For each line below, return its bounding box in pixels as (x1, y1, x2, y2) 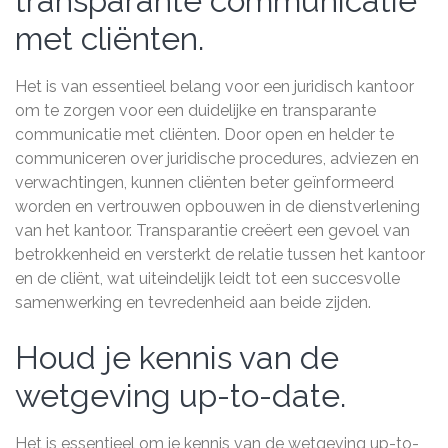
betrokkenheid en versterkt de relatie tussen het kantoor (15, 245, 425, 265)
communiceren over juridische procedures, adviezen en (15, 149, 419, 169)
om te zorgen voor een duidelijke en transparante (15, 101, 376, 121)
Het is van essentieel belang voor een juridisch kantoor (15, 77, 414, 97)
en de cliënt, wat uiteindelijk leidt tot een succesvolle (15, 269, 400, 289)
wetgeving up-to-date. (15, 377, 346, 415)
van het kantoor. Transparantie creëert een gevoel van (15, 221, 410, 241)
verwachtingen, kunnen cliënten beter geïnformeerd (15, 173, 394, 193)
